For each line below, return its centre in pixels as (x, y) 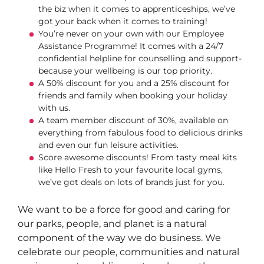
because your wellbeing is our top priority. (128, 71)
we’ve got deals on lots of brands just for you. (133, 182)
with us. (57, 108)
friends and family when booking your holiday (133, 95)
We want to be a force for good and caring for (124, 209)
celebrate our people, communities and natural (128, 252)
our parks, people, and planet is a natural (112, 224)
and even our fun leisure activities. (108, 145)
